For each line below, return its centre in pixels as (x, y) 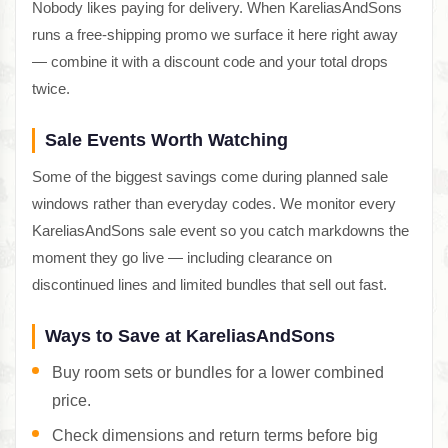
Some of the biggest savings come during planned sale (210, 176)
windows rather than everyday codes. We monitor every (214, 203)
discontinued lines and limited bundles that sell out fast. (209, 284)
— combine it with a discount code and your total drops (210, 61)
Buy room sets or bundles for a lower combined (218, 372)
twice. (51, 88)
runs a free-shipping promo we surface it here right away (215, 34)
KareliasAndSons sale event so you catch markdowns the (220, 230)
